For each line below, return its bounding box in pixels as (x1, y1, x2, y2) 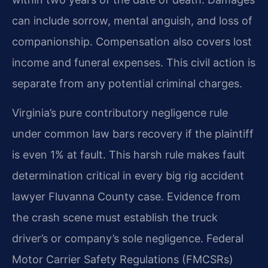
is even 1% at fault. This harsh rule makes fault (12, 148, 245, 162)
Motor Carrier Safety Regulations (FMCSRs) (12, 253, 233, 266)
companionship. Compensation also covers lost (12, 35, 252, 48)
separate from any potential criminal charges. (12, 77, 242, 90)
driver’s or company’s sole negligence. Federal (12, 232, 243, 245)
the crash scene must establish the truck (12, 211, 218, 224)
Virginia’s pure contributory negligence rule (12, 106, 228, 120)
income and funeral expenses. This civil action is (12, 56, 255, 69)
